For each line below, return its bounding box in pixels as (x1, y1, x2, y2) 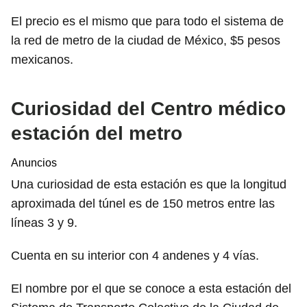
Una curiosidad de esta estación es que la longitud (11, 177, 286, 192)
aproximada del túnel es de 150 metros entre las (11, 197, 275, 211)
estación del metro (11, 123, 182, 145)
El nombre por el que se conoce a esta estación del (11, 282, 291, 296)
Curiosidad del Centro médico (11, 98, 286, 120)
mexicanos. (11, 53, 73, 67)
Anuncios (11, 157, 57, 169)
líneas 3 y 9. (11, 216, 77, 230)
